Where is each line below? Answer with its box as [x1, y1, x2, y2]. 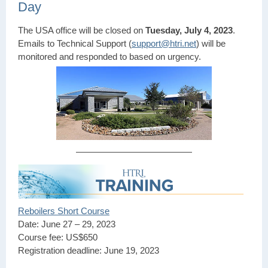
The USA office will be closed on [18, 25, 145, 35]
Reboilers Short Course [18, 206, 109, 216]
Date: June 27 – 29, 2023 [18, 219, 115, 229]
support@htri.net [132, 38, 196, 48]
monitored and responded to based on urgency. [18, 51, 203, 62]
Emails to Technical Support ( [18, 38, 132, 48]
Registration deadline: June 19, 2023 [18, 245, 159, 255]
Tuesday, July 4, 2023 [145, 25, 233, 35]
